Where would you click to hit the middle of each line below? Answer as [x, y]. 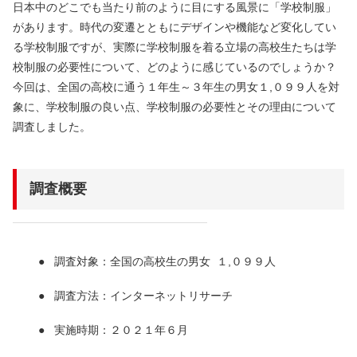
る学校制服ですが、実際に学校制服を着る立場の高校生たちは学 [175, 47]
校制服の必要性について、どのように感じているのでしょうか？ [175, 67]
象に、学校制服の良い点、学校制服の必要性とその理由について [175, 107]
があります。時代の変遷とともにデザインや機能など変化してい [175, 27]
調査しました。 [52, 127]
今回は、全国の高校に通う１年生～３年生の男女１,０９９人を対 [176, 87]
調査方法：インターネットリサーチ [143, 296]
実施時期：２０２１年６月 [121, 330]
